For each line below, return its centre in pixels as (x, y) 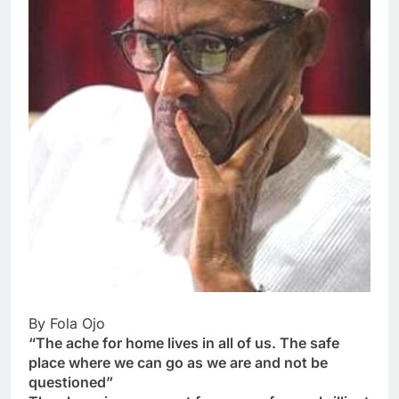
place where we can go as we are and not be (178, 363)
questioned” (71, 383)
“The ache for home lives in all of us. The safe (184, 343)
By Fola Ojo (67, 324)
